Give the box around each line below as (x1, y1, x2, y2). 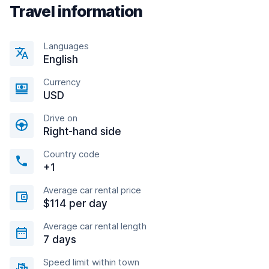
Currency (43, 76, 80, 88)
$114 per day (43, 198, 107, 210)
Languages (43, 40, 89, 52)
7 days (43, 234, 76, 246)
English (43, 53, 78, 65)
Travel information (10, 2, 143, 20)
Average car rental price (43, 184, 141, 196)
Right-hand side (43, 125, 121, 138)
